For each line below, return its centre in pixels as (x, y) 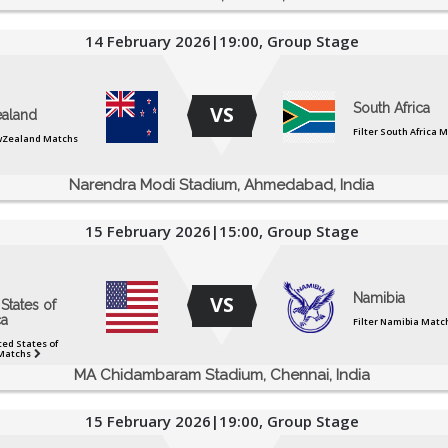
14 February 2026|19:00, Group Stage (221, 41)
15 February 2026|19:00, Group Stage (221, 421)
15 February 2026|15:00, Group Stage (221, 231)
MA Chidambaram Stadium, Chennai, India (221, 375)
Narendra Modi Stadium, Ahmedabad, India (221, 185)
